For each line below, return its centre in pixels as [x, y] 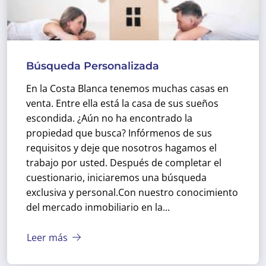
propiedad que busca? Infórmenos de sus [119, 133]
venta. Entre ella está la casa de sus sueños [122, 103]
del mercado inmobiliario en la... [98, 207]
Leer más [48, 237]
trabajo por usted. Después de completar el [124, 163]
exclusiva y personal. [72, 192]
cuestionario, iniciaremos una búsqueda [116, 178]
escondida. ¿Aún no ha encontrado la [109, 118]
